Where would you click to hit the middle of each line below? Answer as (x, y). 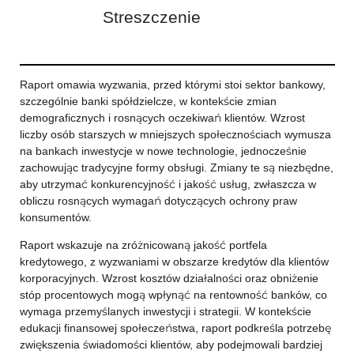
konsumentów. (55, 217)
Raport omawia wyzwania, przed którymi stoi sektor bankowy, (172, 85)
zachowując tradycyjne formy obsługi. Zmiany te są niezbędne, (176, 168)
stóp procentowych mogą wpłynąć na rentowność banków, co (173, 295)
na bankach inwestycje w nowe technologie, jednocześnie (163, 151)
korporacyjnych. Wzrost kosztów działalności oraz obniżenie (169, 278)
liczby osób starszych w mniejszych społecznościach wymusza (175, 134)
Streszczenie (151, 17)
